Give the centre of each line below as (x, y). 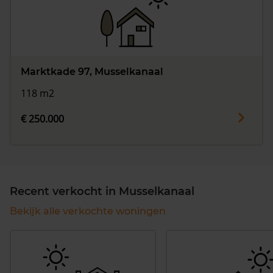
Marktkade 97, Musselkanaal (92, 71)
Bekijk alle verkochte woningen (88, 211)
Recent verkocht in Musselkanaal (102, 192)
